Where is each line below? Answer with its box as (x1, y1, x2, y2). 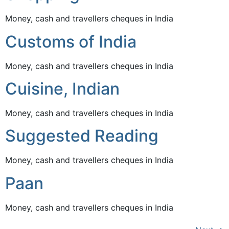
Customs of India (5, 31, 136, 52)
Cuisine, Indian (5, 78, 120, 99)
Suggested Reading (5, 126, 158, 146)
